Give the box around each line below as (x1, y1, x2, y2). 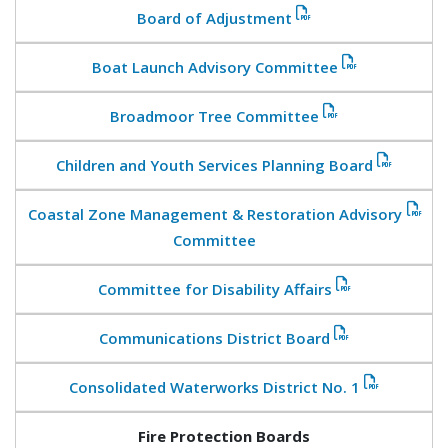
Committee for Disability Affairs (97, 279, 332, 299)
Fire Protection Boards (138, 426, 310, 446)
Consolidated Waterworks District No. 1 (69, 377, 360, 397)
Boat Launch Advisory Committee (91, 57, 338, 77)
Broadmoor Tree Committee (110, 106, 319, 126)
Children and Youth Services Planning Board (56, 155, 373, 175)
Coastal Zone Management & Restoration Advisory (27, 204, 402, 224)
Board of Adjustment (137, 8, 292, 28)
